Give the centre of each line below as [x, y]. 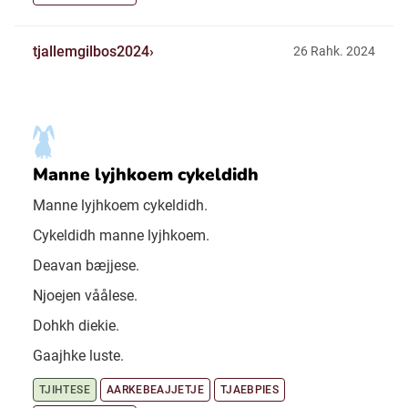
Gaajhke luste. [78, 356]
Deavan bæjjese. [86, 266]
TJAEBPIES [250, 390]
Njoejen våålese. [85, 296]
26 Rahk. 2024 [334, 51]
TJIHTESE [65, 390]
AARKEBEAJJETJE [155, 390]
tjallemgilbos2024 [91, 52]
